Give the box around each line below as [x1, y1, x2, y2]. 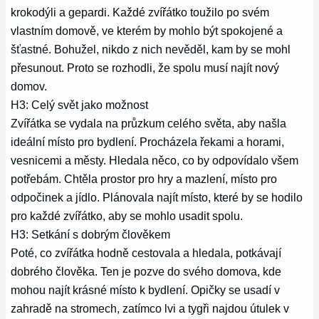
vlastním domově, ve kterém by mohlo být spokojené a [11, 23, 283, 37]
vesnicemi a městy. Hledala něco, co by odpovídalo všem [11, 153, 299, 167]
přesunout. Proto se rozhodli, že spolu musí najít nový [11, 61, 280, 74]
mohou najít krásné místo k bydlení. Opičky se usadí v [11, 283, 281, 296]
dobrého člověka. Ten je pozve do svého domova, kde [11, 264, 282, 278]
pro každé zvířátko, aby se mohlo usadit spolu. [11, 209, 244, 222]
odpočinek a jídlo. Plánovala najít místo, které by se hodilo [11, 190, 303, 204]
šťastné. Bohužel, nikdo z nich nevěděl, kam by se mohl [11, 42, 291, 56]
